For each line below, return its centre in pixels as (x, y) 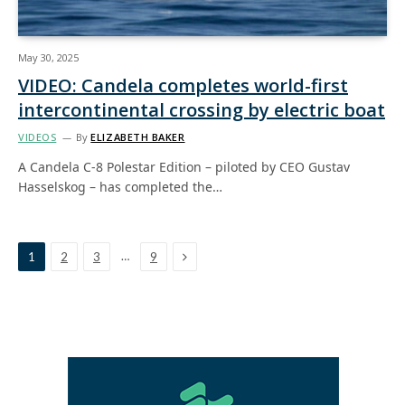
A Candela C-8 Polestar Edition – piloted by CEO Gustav (184, 167)
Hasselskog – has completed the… (120, 187)
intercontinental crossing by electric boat (202, 110)
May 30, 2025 (48, 57)
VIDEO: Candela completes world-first (183, 85)
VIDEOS (38, 137)
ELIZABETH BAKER (138, 137)
